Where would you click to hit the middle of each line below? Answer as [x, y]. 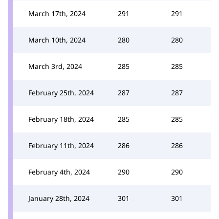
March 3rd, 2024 [55, 66]
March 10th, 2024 [57, 40]
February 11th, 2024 [61, 145]
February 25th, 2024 [61, 92]
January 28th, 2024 [59, 198]
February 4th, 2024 [59, 172]
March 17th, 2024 [57, 13]
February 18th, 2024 [61, 119]
